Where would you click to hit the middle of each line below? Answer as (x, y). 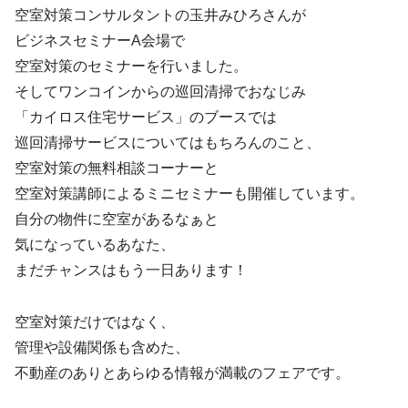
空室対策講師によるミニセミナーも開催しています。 (189, 193)
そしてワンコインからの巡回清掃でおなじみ (160, 91)
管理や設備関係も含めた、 (102, 347)
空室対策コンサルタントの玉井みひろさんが (160, 15)
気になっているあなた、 (95, 244)
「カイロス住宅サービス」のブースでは (146, 117)
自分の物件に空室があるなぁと (117, 219)
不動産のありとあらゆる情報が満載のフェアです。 (182, 372)
